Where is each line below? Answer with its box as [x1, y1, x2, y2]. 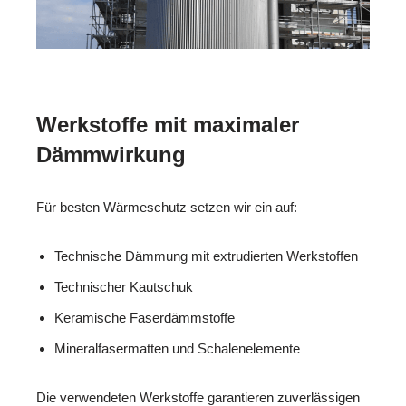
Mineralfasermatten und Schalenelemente [54, 340, 300, 356]
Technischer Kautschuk [54, 278, 193, 295]
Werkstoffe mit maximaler [36, 111, 299, 137]
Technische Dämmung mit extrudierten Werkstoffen [54, 247, 358, 264]
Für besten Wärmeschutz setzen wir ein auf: [36, 198, 297, 215]
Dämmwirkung [36, 141, 186, 167]
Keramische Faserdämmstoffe [54, 309, 235, 325]
